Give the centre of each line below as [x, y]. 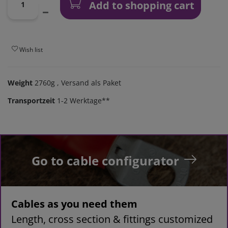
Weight [21, 83]
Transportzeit [31, 101]
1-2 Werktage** [83, 101]
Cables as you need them [74, 204]
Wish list [31, 49]
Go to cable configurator [105, 161]
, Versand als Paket [88, 83]
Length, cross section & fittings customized [112, 219]
